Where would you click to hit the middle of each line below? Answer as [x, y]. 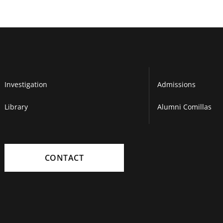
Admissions [177, 84]
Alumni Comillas [185, 107]
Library [16, 107]
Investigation [26, 84]
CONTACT [64, 158]
